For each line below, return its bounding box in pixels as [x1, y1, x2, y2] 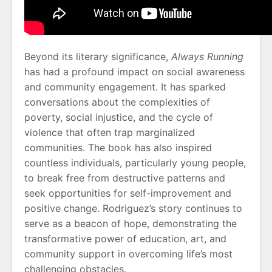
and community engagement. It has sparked [24, 81, 226, 93]
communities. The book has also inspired [24, 141, 212, 154]
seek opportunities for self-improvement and [24, 187, 231, 200]
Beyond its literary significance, [24, 50, 171, 63]
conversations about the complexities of [24, 96, 210, 109]
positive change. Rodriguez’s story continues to [24, 202, 242, 215]
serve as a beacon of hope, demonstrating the [24, 217, 237, 230]
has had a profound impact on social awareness [24, 66, 245, 78]
